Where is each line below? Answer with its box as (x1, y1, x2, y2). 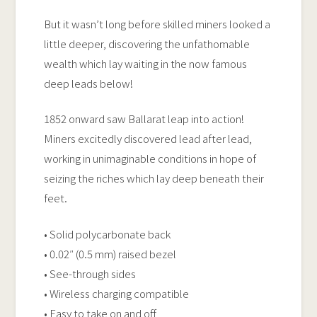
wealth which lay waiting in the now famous (44, 55, 248, 71)
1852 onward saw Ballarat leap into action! (44, 111, 245, 127)
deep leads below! (44, 75, 134, 91)
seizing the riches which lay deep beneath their (44, 171, 265, 186)
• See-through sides (44, 265, 137, 281)
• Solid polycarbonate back (44, 226, 171, 241)
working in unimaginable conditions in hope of (44, 151, 257, 166)
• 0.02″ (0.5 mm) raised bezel (44, 246, 177, 261)
